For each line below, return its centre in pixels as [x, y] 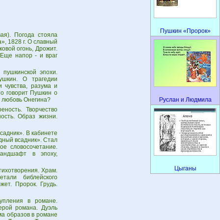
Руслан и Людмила [185, 100]
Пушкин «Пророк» [185, 31]
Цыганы [185, 168]
